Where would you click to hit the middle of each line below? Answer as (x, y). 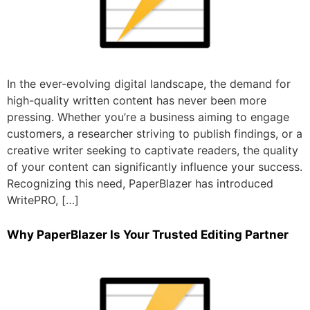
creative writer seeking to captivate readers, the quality (153, 150)
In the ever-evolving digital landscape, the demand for (149, 83)
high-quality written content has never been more (137, 100)
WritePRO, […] (43, 200)
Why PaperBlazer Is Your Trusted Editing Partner (148, 235)
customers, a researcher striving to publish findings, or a (155, 133)
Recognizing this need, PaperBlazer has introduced (140, 183)
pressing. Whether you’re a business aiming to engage (148, 117)
